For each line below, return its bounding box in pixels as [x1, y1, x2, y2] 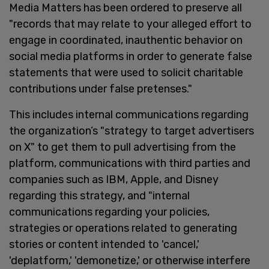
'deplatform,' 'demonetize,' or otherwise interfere [9, 253, 250, 267]
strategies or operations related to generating [9, 221, 237, 235]
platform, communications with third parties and [9, 156, 250, 170]
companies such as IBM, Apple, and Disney [9, 172, 219, 186]
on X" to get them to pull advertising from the [9, 140, 236, 154]
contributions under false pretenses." [9, 82, 192, 95]
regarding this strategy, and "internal [9, 189, 190, 202]
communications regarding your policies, [9, 205, 210, 219]
